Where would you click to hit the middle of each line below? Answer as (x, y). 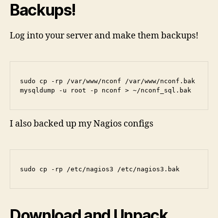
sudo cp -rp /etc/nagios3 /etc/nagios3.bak (100, 169)
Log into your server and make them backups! (104, 36)
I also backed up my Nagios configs (82, 124)
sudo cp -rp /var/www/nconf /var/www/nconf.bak (108, 81)
